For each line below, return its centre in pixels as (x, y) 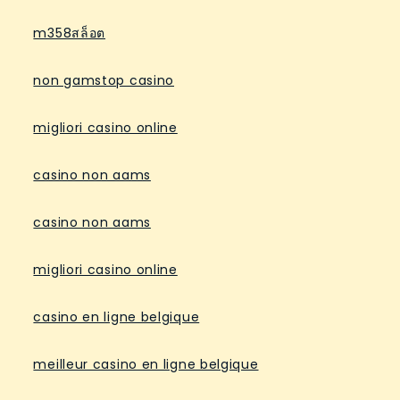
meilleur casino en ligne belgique (146, 364)
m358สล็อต (70, 33)
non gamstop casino (104, 80)
